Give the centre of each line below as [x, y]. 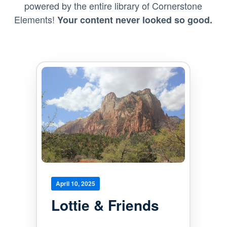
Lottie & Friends [105, 205]
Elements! [36, 20]
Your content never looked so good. [135, 20]
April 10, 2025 [76, 184]
